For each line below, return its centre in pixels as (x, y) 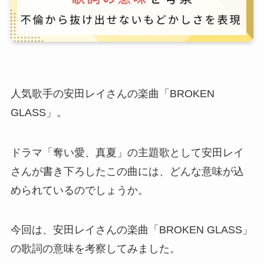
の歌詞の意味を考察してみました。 (95, 249)
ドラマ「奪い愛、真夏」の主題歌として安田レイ (127, 152)
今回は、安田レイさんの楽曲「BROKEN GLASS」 (131, 230)
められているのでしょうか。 (79, 190)
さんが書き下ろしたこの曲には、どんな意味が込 (127, 171)
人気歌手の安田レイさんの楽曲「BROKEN (112, 93)
